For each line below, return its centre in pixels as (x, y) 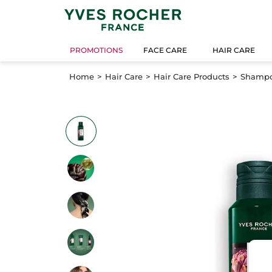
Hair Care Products (192, 76)
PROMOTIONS (97, 50)
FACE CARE (165, 50)
